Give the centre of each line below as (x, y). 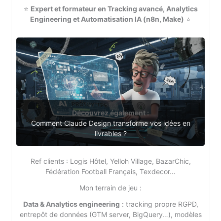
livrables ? (110, 133)
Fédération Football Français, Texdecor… (110, 171)
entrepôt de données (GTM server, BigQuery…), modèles (110, 214)
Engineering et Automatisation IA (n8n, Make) (107, 19)
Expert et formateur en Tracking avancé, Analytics (114, 8)
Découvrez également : (110, 112)
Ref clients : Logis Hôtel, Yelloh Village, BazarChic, (110, 161)
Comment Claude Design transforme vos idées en (110, 123)
